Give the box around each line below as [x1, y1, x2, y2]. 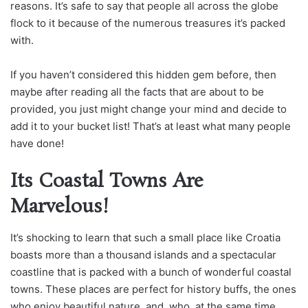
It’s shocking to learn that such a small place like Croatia [10, 231, 280, 245]
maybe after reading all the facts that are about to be [10, 85, 264, 98]
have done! [10, 136, 64, 150]
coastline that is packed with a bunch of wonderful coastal [10, 265, 291, 279]
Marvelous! [10, 194, 109, 220]
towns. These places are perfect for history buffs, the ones [10, 283, 296, 296]
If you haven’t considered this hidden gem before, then [10, 67, 276, 81]
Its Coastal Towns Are [10, 168, 203, 195]
